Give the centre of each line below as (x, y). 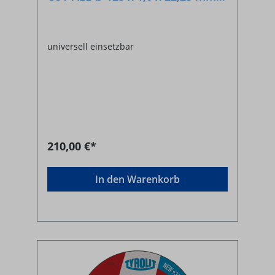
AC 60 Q (68, 10)
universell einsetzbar (91, 47)
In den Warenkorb (137, 180)
